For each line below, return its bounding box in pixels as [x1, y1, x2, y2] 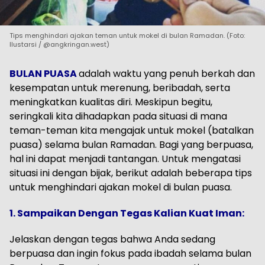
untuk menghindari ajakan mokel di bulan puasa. [9, 180, 232, 195]
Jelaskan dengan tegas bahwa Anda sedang [9, 232, 215, 247]
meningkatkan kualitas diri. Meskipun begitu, [9, 95, 212, 109]
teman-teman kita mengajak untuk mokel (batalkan [9, 124, 254, 138]
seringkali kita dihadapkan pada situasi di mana [9, 109, 227, 124]
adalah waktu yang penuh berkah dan [79, 67, 255, 81]
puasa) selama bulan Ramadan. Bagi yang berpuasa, [9, 138, 253, 152]
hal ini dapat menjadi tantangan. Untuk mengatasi [9, 152, 241, 166]
